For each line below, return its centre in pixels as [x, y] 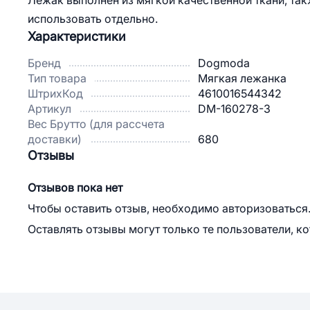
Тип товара [57, 78]
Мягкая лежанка [242, 78]
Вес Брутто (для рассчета [96, 124]
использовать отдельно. [93, 19]
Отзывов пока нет [75, 188]
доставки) [55, 139]
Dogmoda [224, 63]
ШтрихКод [55, 93]
